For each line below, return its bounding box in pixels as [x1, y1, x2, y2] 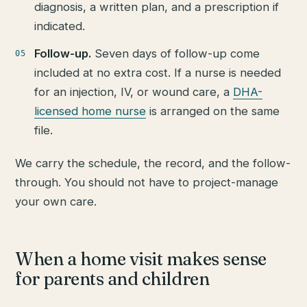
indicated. [34, 19, 86, 33]
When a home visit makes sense [15, 247, 267, 270]
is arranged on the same [146, 103, 280, 118]
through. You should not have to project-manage [15, 175, 279, 189]
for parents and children [15, 267, 210, 290]
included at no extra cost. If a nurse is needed [34, 65, 282, 79]
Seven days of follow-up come [91, 46, 260, 60]
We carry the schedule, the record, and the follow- [15, 156, 291, 170]
